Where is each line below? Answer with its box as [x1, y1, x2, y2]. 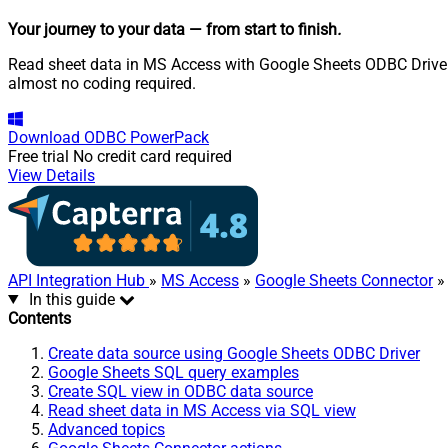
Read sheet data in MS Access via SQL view [48, 400, 356, 420]
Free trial [8, 146, 69, 166]
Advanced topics [48, 419, 165, 439]
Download [8, 127, 80, 147]
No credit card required [73, 146, 232, 166]
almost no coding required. [8, 73, 196, 93]
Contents [8, 308, 71, 328]
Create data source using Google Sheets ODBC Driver [48, 343, 420, 363]
